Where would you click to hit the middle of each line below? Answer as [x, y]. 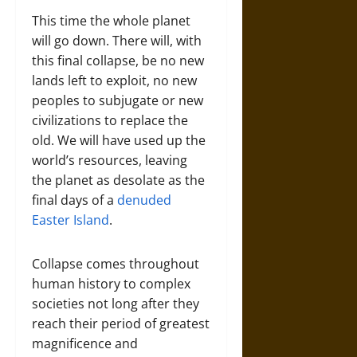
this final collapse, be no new [118, 60]
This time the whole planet [111, 20]
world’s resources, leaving [110, 160]
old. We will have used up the [119, 140]
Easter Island [71, 220]
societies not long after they [116, 303]
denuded [144, 200]
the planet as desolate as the [118, 180]
